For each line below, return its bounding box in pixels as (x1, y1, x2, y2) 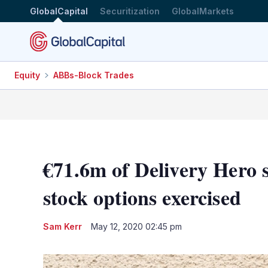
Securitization (100, 5, 160, 16)
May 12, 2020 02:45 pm (91, 221, 182, 232)
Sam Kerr (43, 221, 82, 232)
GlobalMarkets (172, 5, 234, 16)
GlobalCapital (30, 5, 88, 16)
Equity (14, 70, 40, 80)
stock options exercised (43, 182, 241, 212)
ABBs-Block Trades (53, 70, 134, 80)
